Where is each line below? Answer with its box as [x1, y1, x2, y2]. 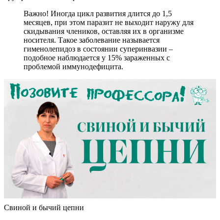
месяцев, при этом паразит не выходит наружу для [24, 18, 193, 27]
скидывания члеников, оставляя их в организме [24, 27, 184, 36]
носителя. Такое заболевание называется [24, 36, 160, 45]
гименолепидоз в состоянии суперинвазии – [24, 45, 173, 54]
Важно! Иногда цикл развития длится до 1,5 [24, 9, 172, 18]
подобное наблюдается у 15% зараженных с [24, 54, 170, 62]
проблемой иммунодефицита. [24, 62, 123, 71]
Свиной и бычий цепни [4, 203, 84, 212]
